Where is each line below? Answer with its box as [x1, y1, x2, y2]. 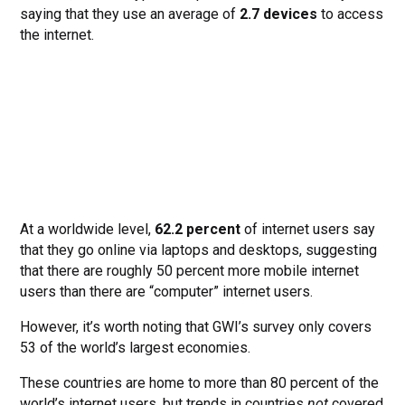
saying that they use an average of [20, 5, 240, 24]
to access [317, 5, 384, 24]
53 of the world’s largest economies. [20, 339, 251, 357]
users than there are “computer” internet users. [20, 283, 314, 301]
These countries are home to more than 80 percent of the [20, 374, 380, 392]
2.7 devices [240, 5, 318, 24]
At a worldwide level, [20, 221, 155, 239]
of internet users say [240, 221, 376, 239]
